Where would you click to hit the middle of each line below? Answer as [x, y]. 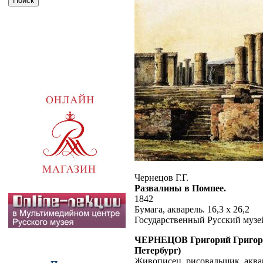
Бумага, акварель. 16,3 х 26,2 [192, 209]
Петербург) [158, 250]
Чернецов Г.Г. [161, 177]
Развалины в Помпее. [180, 188]
